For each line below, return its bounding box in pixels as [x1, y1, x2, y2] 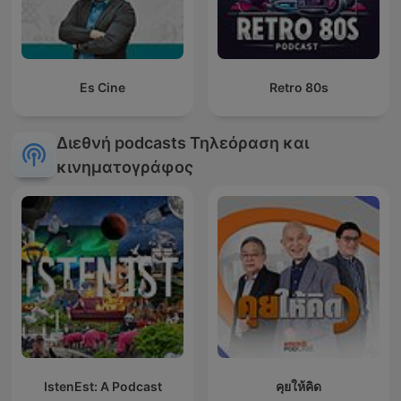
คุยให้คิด [276, 379, 321, 395]
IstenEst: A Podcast [43, 379, 162, 395]
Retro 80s [269, 80, 328, 96]
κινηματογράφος [56, 158, 193, 177]
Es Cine [80, 80, 125, 96]
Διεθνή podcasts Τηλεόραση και [56, 133, 309, 153]
